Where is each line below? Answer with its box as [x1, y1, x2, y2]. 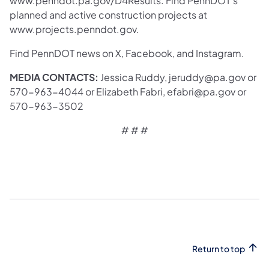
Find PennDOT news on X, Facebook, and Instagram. [10, 46, 244, 59]
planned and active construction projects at [10, 8, 207, 21]
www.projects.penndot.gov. [10, 22, 139, 35]
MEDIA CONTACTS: [10, 70, 98, 83]
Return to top [192, 243, 245, 254]
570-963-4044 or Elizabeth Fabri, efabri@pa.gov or [10, 85, 246, 98]
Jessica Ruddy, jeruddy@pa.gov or [98, 70, 256, 83]
